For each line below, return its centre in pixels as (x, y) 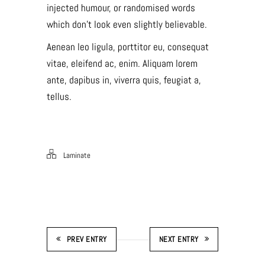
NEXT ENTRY (179, 239)
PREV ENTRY (87, 239)
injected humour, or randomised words (121, 8)
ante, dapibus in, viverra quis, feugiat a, (124, 80)
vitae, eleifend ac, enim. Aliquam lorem (122, 63)
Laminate (77, 155)
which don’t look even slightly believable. (127, 24)
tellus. (59, 96)
